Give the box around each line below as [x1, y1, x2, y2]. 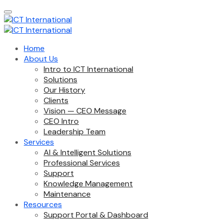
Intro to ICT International [44, 64, 133, 74]
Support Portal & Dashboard [44, 210, 148, 220]
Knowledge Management [44, 178, 133, 189]
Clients [44, 95, 68, 106]
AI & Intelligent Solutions [44, 147, 131, 158]
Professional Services [44, 158, 120, 168]
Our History [44, 85, 85, 95]
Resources [24, 199, 62, 210]
